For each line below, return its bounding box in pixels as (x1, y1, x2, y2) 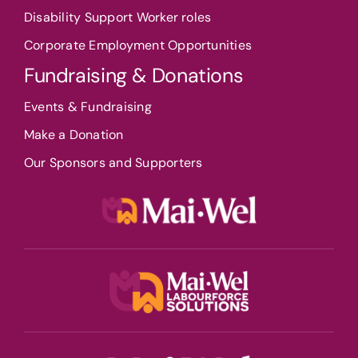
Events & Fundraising (23, 97, 152, 115)
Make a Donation (23, 125, 124, 143)
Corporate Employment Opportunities (23, 36, 253, 54)
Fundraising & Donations (23, 62, 244, 89)
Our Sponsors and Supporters (23, 153, 203, 171)
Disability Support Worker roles (23, 8, 212, 26)
